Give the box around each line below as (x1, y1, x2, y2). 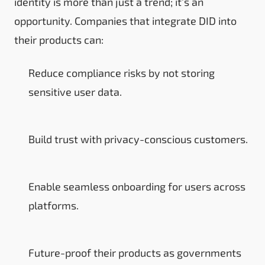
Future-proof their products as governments (28, 245, 241, 259)
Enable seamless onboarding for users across (28, 179, 245, 193)
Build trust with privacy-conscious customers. (28, 132, 248, 146)
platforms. (28, 198, 79, 212)
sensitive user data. (28, 85, 122, 98)
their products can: (14, 33, 104, 46)
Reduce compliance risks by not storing (28, 66, 215, 79)
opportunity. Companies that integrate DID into (14, 14, 237, 27)
